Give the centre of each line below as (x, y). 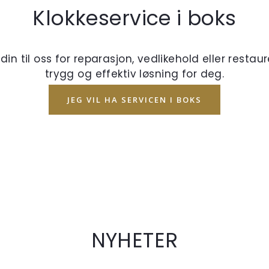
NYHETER (134, 241)
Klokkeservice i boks (134, 18)
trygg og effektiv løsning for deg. (134, 74)
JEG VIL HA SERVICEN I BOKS (134, 99)
